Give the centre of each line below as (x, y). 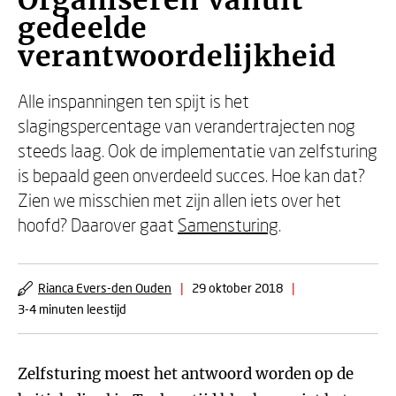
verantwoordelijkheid (177, 57)
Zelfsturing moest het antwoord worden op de (186, 374)
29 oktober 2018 (237, 288)
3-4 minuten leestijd (72, 309)
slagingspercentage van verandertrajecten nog (187, 126)
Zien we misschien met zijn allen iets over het (179, 200)
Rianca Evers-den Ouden (105, 288)
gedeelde (83, 28)
